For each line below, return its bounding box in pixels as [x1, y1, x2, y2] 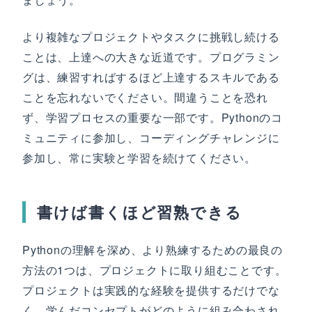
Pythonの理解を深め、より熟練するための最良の [22, 242, 283, 258]
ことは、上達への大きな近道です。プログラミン [22, 49, 280, 65]
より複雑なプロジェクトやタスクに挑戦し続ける [22, 29, 280, 45]
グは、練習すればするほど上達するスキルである [22, 69, 280, 85]
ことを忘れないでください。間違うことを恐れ [22, 89, 268, 105]
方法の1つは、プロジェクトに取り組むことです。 [22, 262, 287, 278]
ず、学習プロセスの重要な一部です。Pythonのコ [22, 109, 283, 125]
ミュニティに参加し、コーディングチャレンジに [22, 130, 280, 146]
